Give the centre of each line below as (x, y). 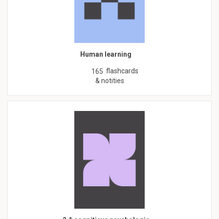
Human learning (106, 55)
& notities (109, 81)
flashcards (122, 71)
